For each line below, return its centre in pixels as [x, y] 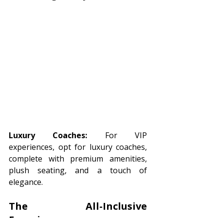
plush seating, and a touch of [78, 171]
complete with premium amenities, [78, 159]
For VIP [117, 136]
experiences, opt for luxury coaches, [78, 147]
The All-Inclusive [78, 206]
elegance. [26, 182]
